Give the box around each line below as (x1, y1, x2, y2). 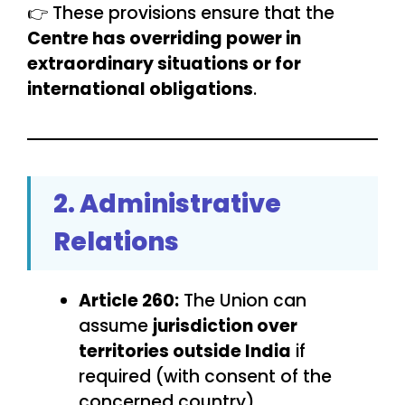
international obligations (27, 77, 253, 102)
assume (79, 314, 153, 339)
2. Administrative (53, 186, 281, 222)
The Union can (179, 288, 306, 314)
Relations (53, 224, 179, 260)
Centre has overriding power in (27, 26, 301, 52)
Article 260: (79, 288, 179, 314)
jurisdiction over (153, 314, 297, 339)
